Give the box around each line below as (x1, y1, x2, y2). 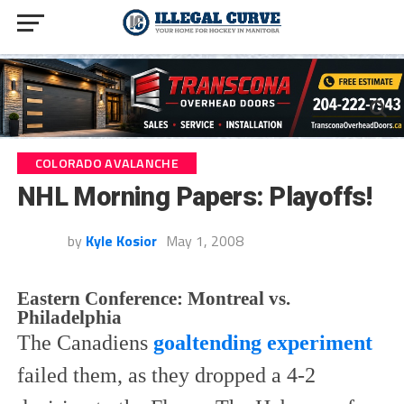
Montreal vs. (187, 287, 290, 308)
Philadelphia (16, 306, 122, 327)
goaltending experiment (152, 330, 372, 354)
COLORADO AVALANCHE (34, 152, 179, 173)
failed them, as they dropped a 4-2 (16, 363, 316, 387)
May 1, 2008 (165, 229, 243, 252)
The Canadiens (16, 330, 153, 354)
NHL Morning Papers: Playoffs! (16, 180, 372, 212)
